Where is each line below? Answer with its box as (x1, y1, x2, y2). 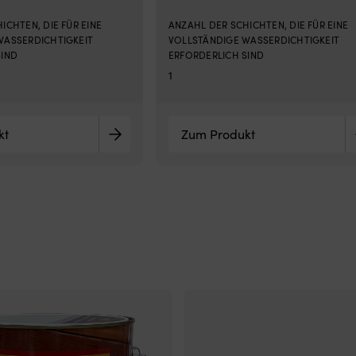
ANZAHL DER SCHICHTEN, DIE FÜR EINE (168, 18, 349, 31)
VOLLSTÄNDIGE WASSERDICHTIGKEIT (168, 33, 340, 46)
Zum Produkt (181, 126, 255, 142)
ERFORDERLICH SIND (168, 48, 265, 61)
